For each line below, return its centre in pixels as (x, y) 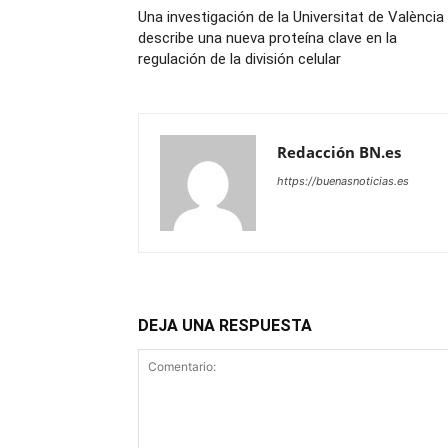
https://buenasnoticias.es (343, 181)
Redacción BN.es (339, 152)
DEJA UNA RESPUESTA (225, 326)
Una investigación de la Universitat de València (291, 17)
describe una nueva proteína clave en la (267, 38)
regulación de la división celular (239, 59)
